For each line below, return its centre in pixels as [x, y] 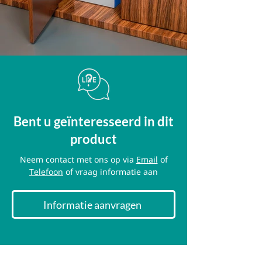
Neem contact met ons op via [78, 161]
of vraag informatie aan [111, 173]
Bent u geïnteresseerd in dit [94, 121]
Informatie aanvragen [92, 204]
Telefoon [46, 173]
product [94, 139]
